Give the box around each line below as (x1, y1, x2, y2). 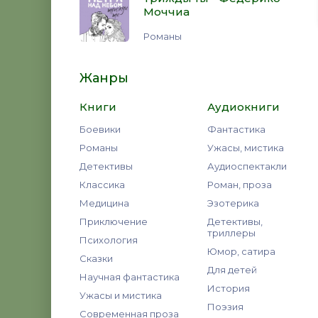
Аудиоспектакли (207, 160, 287, 172)
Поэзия (207, 301, 243, 312)
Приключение (79, 216, 148, 227)
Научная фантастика (79, 271, 180, 283)
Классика (79, 179, 125, 190)
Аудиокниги (207, 100, 280, 114)
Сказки (79, 253, 113, 264)
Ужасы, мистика (207, 142, 284, 153)
